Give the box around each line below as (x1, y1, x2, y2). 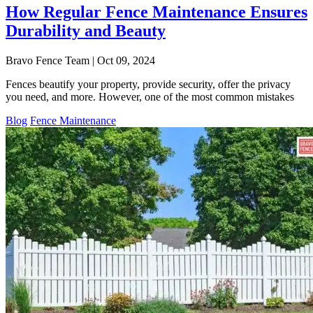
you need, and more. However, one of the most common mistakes (6, 90, 294, 103)
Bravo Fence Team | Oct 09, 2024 (6, 54, 155, 66)
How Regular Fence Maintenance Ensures (6, 2, 307, 21)
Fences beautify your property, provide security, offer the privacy (6, 78, 291, 90)
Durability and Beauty (6, 21, 166, 40)
